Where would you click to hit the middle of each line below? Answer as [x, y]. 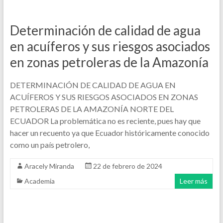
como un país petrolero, [50, 145]
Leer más [194, 181]
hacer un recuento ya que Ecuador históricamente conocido [110, 133]
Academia [39, 181]
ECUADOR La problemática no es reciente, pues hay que [105, 121]
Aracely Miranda [49, 166]
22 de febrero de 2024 [127, 166]
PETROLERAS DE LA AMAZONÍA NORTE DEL [92, 109]
